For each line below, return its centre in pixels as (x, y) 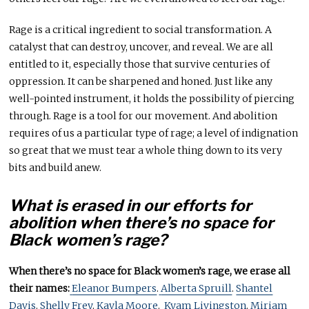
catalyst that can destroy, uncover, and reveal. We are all (141, 47)
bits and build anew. (56, 168)
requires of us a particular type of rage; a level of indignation (154, 133)
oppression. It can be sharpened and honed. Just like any (141, 82)
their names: (40, 289)
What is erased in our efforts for (131, 206)
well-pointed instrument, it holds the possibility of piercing (152, 99)
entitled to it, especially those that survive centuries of (140, 64)
